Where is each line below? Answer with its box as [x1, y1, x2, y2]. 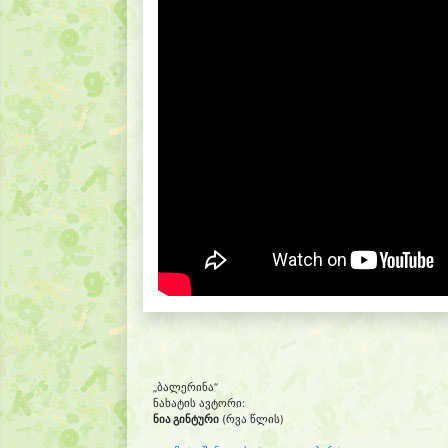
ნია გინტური [153, 412, 219, 426]
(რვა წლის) [219, 412, 284, 426]
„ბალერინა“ [153, 380, 218, 394]
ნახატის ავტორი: [153, 396, 245, 410]
